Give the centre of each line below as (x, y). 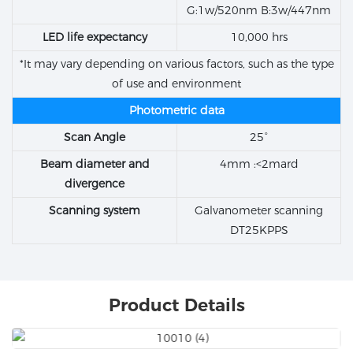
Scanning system (95, 211)
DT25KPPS (259, 230)
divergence (95, 184)
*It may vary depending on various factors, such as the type (176, 64)
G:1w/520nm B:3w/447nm (259, 11)
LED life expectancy (95, 37)
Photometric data (176, 111)
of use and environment (176, 84)
